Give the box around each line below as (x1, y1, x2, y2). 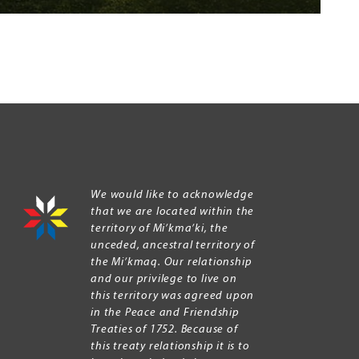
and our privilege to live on (91, 273, 237, 286)
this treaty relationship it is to (91, 341, 250, 353)
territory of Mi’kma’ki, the (91, 223, 228, 236)
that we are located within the (91, 206, 255, 219)
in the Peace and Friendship (91, 307, 240, 320)
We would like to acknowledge (91, 189, 254, 202)
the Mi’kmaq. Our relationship (91, 256, 252, 269)
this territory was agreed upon (91, 290, 255, 303)
